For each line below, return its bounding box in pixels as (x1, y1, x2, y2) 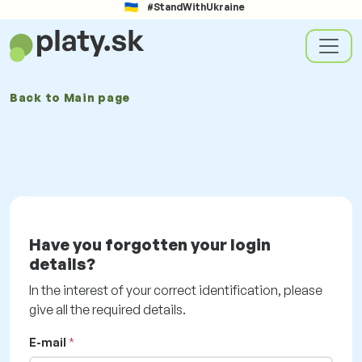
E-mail (29, 335, 66, 349)
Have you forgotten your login (29, 234, 271, 255)
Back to (10, 90, 64, 104)
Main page (63, 90, 130, 104)
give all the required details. (29, 301, 186, 318)
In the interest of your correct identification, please (29, 282, 322, 298)
